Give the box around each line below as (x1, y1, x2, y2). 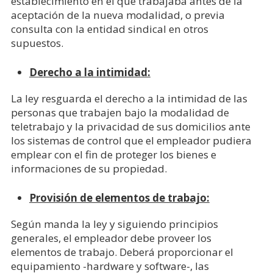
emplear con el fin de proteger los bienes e (10, 147, 216, 161)
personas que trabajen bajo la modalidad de (10, 105, 229, 119)
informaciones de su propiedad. (10, 161, 167, 175)
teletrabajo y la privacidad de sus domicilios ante (10, 119, 250, 133)
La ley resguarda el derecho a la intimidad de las (10, 91, 247, 105)
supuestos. (10, 36, 63, 50)
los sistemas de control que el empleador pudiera (10, 133, 252, 147)
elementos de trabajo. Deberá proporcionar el (10, 245, 233, 259)
